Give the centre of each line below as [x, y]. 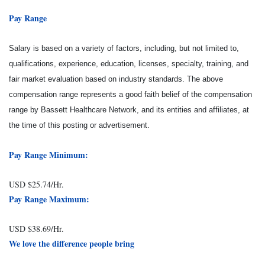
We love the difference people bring [72, 243]
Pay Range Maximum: [49, 199]
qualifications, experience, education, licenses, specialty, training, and [129, 64]
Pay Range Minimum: [49, 155]
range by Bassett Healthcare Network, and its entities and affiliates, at [129, 110]
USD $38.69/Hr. [36, 229]
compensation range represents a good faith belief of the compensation [130, 94]
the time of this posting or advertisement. [79, 125]
